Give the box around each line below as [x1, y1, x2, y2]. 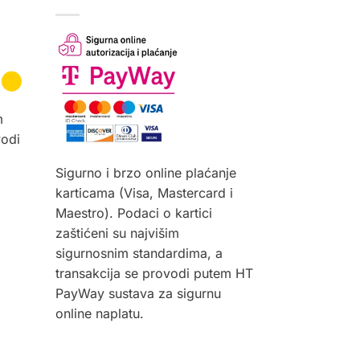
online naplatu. [55, 305, 144, 322]
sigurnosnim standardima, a [55, 245, 223, 262]
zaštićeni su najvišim [55, 225, 179, 242]
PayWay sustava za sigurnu [55, 285, 221, 302]
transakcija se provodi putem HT [55, 265, 253, 282]
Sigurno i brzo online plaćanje [55, 165, 236, 182]
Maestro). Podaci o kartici [55, 205, 212, 222]
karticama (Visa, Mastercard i [55, 185, 233, 202]
